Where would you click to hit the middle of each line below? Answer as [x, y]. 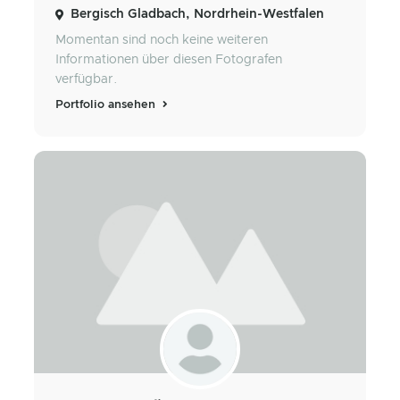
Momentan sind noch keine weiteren [162, 41]
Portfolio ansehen [107, 105]
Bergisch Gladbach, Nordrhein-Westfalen [197, 15]
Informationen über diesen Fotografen [169, 60]
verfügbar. [87, 80]
